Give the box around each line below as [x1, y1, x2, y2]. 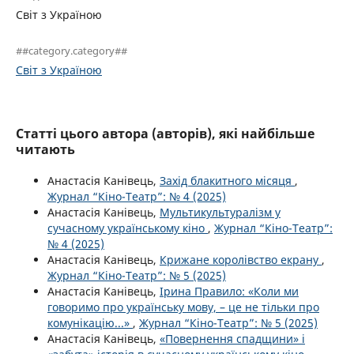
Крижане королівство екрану [160, 252, 322, 268]
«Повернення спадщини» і [160, 331, 305, 347]
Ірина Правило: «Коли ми [160, 284, 299, 299]
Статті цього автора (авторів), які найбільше [16, 125, 314, 143]
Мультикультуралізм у [160, 205, 281, 220]
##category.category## [16, 43, 127, 58]
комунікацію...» [47, 315, 133, 331]
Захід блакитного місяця [160, 173, 295, 189]
